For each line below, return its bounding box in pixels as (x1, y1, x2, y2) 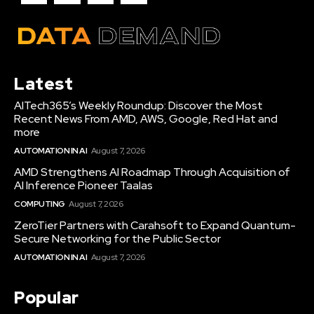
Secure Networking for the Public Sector (14, 231, 221, 246)
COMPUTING (14, 198, 65, 210)
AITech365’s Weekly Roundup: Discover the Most (14, 97, 263, 113)
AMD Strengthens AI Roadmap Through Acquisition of (14, 164, 290, 179)
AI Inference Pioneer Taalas (14, 177, 153, 193)
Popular (14, 286, 79, 308)
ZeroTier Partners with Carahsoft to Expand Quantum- (14, 217, 296, 233)
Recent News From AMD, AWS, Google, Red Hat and (14, 111, 278, 126)
